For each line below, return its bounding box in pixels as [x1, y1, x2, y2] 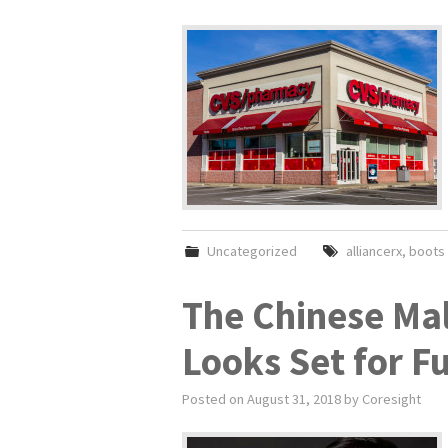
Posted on [182, 390, 247, 408]
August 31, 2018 [247, 390, 341, 408]
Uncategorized [207, 242, 298, 260]
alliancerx [345, 242, 402, 260]
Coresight [362, 390, 421, 408]
